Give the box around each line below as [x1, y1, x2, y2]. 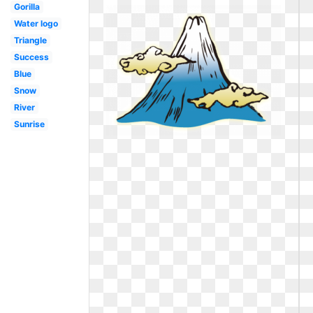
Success [13, 52, 49, 62]
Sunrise [13, 119, 45, 129]
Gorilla [13, 1, 40, 12]
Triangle [13, 35, 47, 45]
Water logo [13, 18, 58, 29]
